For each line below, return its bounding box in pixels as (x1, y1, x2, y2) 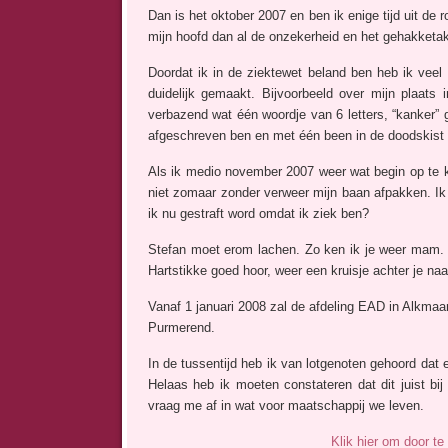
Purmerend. (147, 319, 215, 335)
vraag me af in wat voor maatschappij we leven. (147, 397, 424, 413)
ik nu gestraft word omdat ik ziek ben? (147, 205, 369, 221)
